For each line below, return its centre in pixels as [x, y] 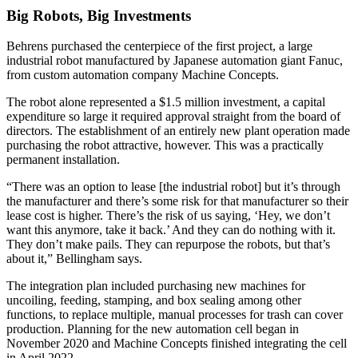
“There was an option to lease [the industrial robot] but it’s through [173, 187]
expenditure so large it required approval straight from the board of [173, 117]
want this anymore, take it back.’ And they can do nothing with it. [171, 230]
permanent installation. [63, 160]
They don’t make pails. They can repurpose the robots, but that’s [168, 245]
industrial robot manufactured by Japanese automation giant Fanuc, [175, 61]
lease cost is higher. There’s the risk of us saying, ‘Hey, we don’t [168, 216]
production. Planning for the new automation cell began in [153, 329]
